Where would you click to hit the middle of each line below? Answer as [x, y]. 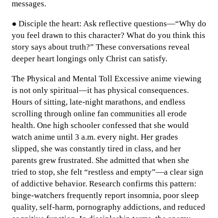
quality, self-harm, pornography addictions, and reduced [109, 207]
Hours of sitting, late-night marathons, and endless [99, 102]
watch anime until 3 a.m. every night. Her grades [95, 137]
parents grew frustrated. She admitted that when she [100, 160]
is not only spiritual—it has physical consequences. [100, 90]
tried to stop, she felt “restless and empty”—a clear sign [108, 172]
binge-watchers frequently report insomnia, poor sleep [105, 195]
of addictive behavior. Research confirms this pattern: [104, 184]
